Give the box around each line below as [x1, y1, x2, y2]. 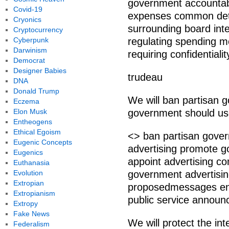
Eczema [13, 97, 39, 105]
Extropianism [13, 189, 55, 197]
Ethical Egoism [13, 128, 61, 136]
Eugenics [13, 148, 43, 156]
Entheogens [13, 118, 52, 126]
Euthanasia [13, 158, 50, 167]
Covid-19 [13, 5, 42, 13]
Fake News [13, 210, 50, 218]
